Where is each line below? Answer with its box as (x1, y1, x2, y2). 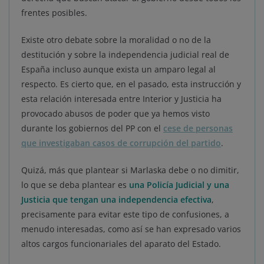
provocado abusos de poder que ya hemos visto (21, 108, 210, 120)
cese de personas (163, 123, 233, 134)
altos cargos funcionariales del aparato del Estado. (21, 238, 221, 250)
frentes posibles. (21, 7, 87, 19)
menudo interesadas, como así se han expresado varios (21, 223, 241, 235)
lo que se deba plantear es (21, 179, 129, 191)
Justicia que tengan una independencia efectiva (21, 194, 212, 206)
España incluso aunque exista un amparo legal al (21, 64, 216, 75)
